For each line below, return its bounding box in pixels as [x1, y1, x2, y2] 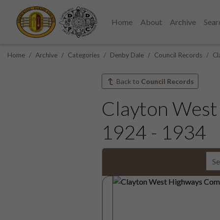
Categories [68, 51, 100, 59]
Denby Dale [110, 51, 144, 59]
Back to [114, 77, 141, 85]
